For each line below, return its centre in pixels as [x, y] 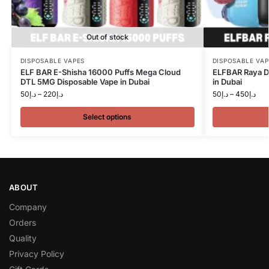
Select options [107, 116]
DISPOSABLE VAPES [52, 60]
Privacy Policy [37, 254]
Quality [23, 238]
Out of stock [107, 37]
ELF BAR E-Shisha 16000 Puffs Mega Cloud [100, 72]
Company [28, 207]
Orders [23, 223]
